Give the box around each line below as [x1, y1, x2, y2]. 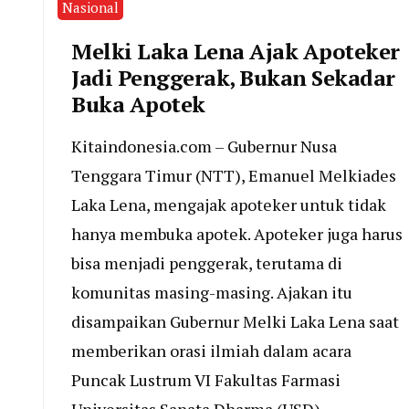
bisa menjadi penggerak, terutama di [71, 252, 342, 275]
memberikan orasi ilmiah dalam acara [71, 340, 351, 362]
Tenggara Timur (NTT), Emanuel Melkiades [71, 164, 396, 187]
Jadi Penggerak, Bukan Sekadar [71, 63, 395, 93]
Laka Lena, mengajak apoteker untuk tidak [71, 194, 386, 216]
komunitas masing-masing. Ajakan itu [71, 281, 352, 304]
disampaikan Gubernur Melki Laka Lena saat [71, 310, 399, 333]
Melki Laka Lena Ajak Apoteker [71, 37, 400, 67]
